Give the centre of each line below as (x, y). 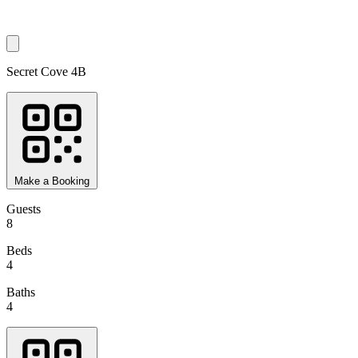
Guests (24, 209)
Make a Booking (52, 181)
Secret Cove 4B (46, 72)
